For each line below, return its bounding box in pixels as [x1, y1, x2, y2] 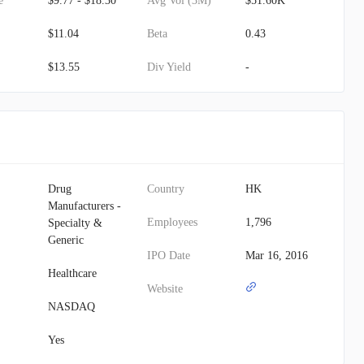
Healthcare [48, 267, 97, 279]
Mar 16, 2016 [245, 249, 308, 262]
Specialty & [48, 217, 103, 229]
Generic [48, 234, 84, 246]
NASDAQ [48, 301, 96, 313]
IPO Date [146, 249, 190, 262]
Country [146, 183, 184, 195]
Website [146, 283, 183, 295]
